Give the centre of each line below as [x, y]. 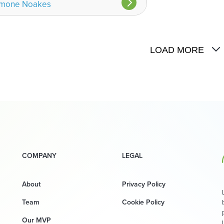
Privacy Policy [144, 184]
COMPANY [39, 155]
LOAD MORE [177, 50]
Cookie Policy [143, 202]
